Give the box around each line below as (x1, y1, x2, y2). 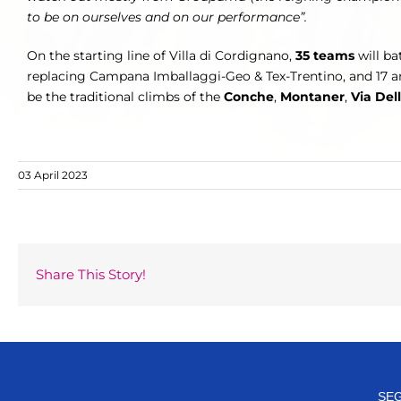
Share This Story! (36, 266, 146, 284)
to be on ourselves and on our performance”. (27, 9, 307, 26)
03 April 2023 (18, 168, 88, 183)
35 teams (295, 47, 354, 64)
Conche (224, 89, 274, 106)
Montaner (280, 89, 345, 106)
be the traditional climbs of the (27, 89, 224, 106)
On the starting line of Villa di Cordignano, (27, 47, 295, 64)
